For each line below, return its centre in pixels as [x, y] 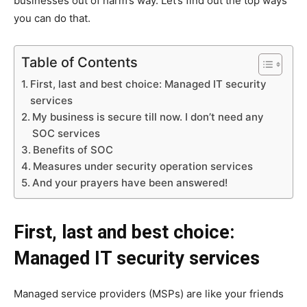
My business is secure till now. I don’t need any [148, 117]
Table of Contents [79, 63]
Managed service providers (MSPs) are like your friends [149, 294]
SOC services [66, 134]
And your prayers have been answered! [130, 183]
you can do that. [52, 19]
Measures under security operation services [143, 167]
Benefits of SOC [73, 150]
